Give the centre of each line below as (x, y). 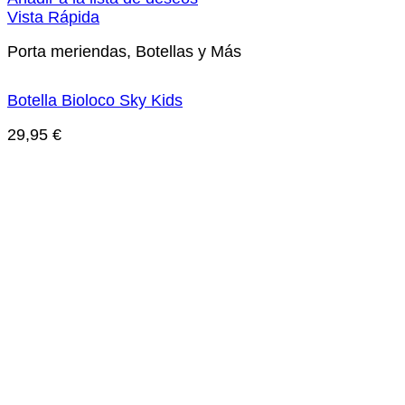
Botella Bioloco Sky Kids (95, 100)
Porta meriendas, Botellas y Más (124, 52)
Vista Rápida (53, 17)
